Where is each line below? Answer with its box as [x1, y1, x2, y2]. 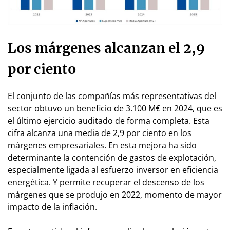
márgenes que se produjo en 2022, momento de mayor [8, 188, 222, 200]
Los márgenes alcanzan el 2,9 [8, 39, 205, 56]
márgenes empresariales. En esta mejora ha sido [8, 139, 197, 151]
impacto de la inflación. [8, 201, 97, 213]
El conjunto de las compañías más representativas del [8, 90, 216, 102]
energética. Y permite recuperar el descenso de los [8, 176, 204, 188]
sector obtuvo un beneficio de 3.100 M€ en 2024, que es [8, 102, 222, 114]
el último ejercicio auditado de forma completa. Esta [8, 114, 209, 126]
